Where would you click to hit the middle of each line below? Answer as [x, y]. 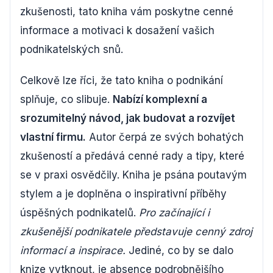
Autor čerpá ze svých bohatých [165, 137]
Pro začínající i [174, 212]
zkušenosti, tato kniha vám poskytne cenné [127, 11]
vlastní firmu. [53, 137]
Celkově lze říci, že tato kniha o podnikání [122, 80]
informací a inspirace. [73, 250]
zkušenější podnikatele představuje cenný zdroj [136, 231]
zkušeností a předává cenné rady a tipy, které [132, 156]
